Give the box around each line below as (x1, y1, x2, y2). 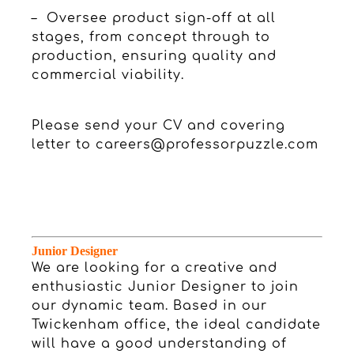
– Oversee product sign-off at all (32, 10, 276, 25)
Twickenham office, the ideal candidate (32, 317, 321, 332)
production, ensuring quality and (32, 48, 277, 63)
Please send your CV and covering (32, 118, 285, 133)
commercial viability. (32, 67, 184, 82)
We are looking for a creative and (32, 260, 277, 275)
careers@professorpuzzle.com (96, 137, 318, 152)
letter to (32, 137, 96, 152)
